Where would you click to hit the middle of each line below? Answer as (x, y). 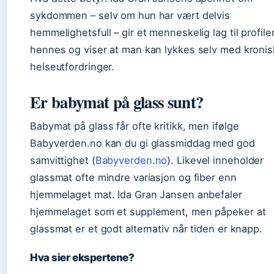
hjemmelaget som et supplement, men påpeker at (148, 212)
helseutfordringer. (72, 67)
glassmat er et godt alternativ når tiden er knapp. (146, 229)
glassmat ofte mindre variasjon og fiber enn (133, 177)
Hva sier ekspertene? (82, 257)
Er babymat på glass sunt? (117, 102)
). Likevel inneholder (216, 160)
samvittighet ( (63, 160)
